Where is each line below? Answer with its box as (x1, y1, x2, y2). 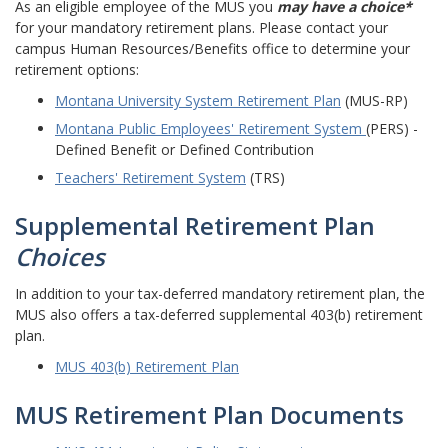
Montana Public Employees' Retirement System (55, 119, 366, 138)
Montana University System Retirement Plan (55, 91, 341, 110)
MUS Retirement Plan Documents (15, 398, 404, 431)
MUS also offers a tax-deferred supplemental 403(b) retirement (15, 305, 423, 324)
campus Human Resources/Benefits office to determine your (15, 39, 410, 58)
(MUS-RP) (341, 91, 408, 110)
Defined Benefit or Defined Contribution (55, 140, 314, 159)
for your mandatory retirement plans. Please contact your (15, 18, 388, 37)
